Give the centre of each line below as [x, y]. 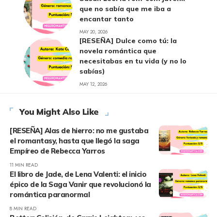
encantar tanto [107, 19]
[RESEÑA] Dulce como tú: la [128, 41]
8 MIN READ [23, 209]
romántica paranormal [50, 195]
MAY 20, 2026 [93, 32]
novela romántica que [118, 51]
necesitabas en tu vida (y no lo [133, 61]
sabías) [92, 71]
